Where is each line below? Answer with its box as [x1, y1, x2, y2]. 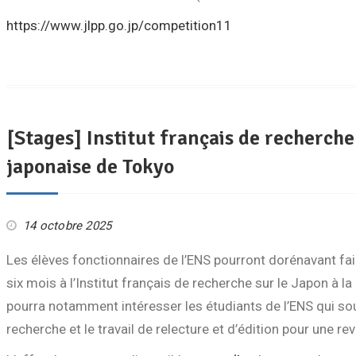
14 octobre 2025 [23, 219, 112, 233]
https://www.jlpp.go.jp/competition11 [6, 17, 232, 33]
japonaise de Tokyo [6, 154, 174, 180]
